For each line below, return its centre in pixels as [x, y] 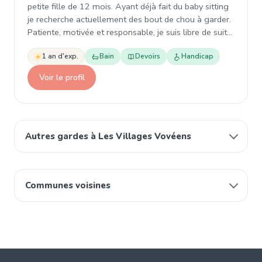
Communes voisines [68, 185]
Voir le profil [62, 77]
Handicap [197, 56]
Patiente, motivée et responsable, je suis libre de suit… [130, 32]
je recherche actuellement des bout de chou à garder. [129, 19]
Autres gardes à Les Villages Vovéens [108, 136]
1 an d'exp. [60, 56]
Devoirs [148, 56]
